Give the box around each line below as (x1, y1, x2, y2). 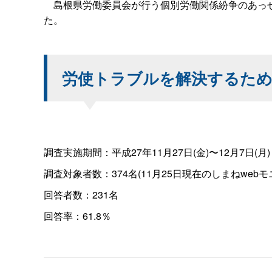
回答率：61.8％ (44, 208, 111, 223)
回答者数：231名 (44, 187, 118, 202)
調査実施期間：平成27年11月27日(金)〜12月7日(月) (44, 144, 270, 159)
